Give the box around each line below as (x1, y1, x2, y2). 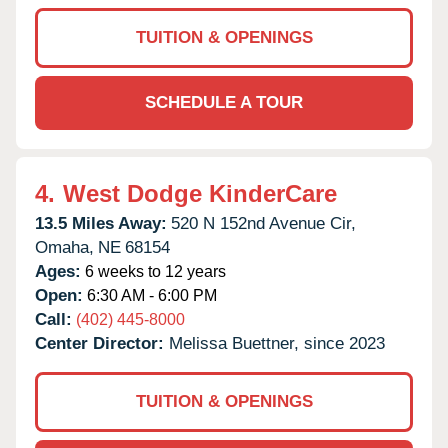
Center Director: (35, 333, 169, 353)
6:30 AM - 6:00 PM (83, 286, 217, 304)
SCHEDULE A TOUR (145, 92, 303, 112)
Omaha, (35, 237, 94, 257)
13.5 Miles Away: (35, 213, 167, 233)
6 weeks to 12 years (81, 262, 226, 280)
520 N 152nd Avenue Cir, (171, 213, 356, 233)
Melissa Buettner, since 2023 (169, 333, 385, 353)
